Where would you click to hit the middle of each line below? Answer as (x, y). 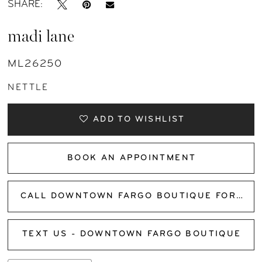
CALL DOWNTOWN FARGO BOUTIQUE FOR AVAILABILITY (240, 196)
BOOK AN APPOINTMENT (132, 158)
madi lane (41, 38)
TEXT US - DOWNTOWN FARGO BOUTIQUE (132, 235)
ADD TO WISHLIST (139, 120)
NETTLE (28, 87)
